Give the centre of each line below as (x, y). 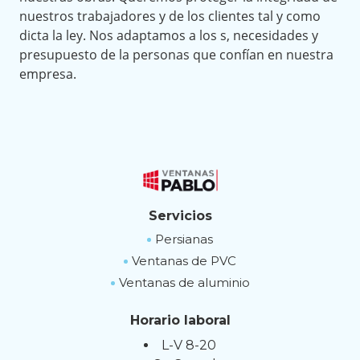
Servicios (180, 216)
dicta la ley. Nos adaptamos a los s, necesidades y (169, 36)
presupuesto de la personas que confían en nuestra (176, 55)
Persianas (184, 239)
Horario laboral (180, 321)
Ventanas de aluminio (184, 283)
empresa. (48, 74)
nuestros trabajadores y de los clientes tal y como (170, 16)
